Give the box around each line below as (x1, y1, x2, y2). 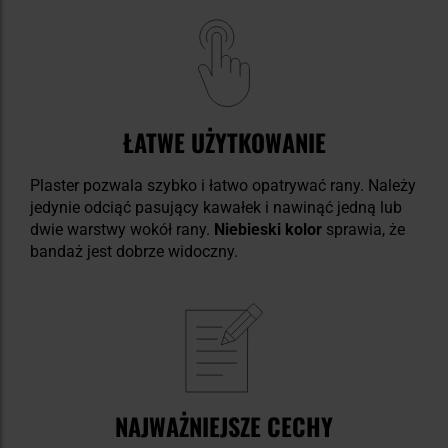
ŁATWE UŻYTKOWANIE (122, 124, 326, 160)
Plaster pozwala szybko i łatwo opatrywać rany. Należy (30, 176, 416, 195)
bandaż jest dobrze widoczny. (30, 242, 238, 261)
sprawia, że (322, 220, 405, 239)
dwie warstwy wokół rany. (30, 220, 214, 239)
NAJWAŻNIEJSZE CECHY (115, 408, 333, 444)
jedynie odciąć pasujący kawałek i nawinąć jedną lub (30, 198, 402, 217)
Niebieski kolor (214, 220, 322, 239)
